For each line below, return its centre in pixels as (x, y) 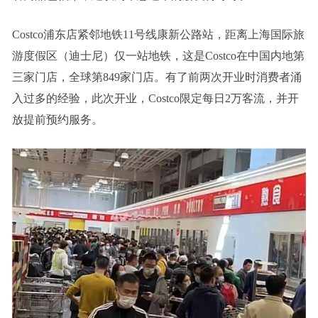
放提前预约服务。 (57, 120)
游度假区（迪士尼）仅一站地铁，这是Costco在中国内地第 (158, 56)
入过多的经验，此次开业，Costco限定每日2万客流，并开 (155, 98)
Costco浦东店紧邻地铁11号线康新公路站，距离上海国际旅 (158, 34)
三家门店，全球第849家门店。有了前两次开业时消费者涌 (157, 77)
